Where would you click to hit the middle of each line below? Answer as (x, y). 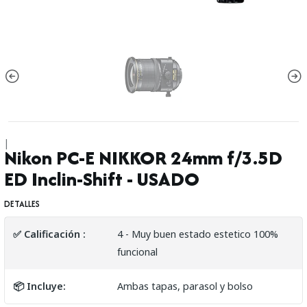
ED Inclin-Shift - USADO (102, 179)
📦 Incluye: (39, 286)
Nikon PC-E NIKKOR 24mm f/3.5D (143, 158)
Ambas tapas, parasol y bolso (185, 286)
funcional (137, 251)
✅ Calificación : (49, 234)
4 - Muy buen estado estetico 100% (197, 234)
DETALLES (22, 204)
